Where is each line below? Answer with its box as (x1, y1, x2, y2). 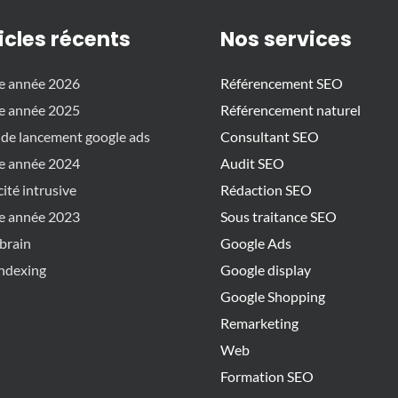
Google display (220, 261, 311, 279)
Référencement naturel (220, 101, 361, 119)
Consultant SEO (220, 128, 319, 146)
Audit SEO (220, 155, 284, 172)
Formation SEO (220, 368, 314, 386)
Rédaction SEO (220, 181, 312, 199)
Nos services (220, 25, 352, 54)
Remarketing (220, 314, 298, 332)
